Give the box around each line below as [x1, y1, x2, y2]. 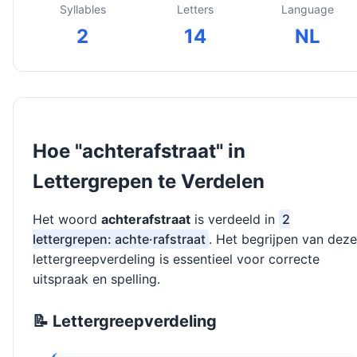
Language [280, 2, 334, 17]
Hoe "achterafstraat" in [33, 139, 245, 163]
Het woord [33, 211, 101, 228]
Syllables [59, 2, 106, 17]
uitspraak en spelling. [33, 271, 160, 288]
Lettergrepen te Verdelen [33, 170, 265, 194]
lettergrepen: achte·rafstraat [33, 231, 206, 248]
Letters [176, 2, 214, 17]
